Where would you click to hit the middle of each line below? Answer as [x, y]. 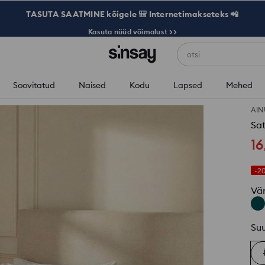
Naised [92, 85]
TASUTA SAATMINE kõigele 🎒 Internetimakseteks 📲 [132, 14]
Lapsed [188, 85]
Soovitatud [34, 85]
